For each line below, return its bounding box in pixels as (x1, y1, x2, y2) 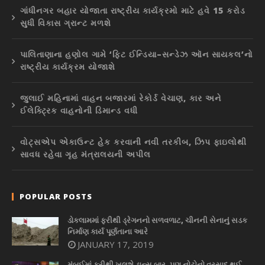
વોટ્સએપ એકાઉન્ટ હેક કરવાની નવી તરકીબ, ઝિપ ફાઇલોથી (20, 136, 247, 148)
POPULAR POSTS (20, 191, 92, 202)
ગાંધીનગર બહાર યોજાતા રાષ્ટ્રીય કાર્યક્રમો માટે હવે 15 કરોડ (20, 5, 245, 17)
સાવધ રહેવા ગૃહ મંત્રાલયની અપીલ (20, 148, 151, 160)
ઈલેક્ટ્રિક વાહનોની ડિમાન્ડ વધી (20, 105, 138, 117)
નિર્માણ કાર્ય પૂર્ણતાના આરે (67, 226, 148, 237)
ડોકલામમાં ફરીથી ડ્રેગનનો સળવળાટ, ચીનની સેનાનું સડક (67, 215, 247, 226)
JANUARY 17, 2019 (77, 238, 154, 251)
